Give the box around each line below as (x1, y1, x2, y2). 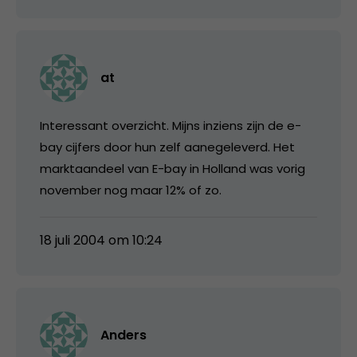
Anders (100, 325, 147, 344)
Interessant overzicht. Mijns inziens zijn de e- (40, 116, 301, 134)
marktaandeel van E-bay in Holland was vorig (40, 159, 305, 177)
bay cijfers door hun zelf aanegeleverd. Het (40, 138, 295, 155)
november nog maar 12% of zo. (40, 181, 222, 198)
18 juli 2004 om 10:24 (40, 230, 163, 249)
